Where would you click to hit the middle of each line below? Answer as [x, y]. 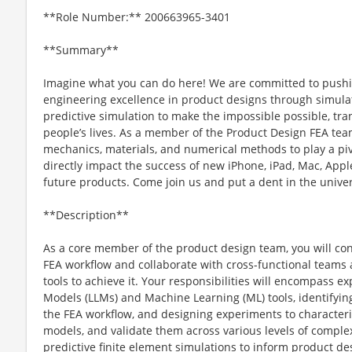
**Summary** [81, 49]
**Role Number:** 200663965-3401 [137, 16]
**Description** [86, 214]
